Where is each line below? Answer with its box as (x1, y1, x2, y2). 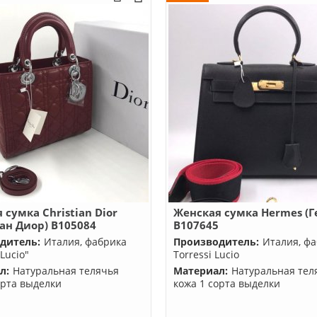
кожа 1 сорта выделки (173, 277, 280, 290)
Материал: (173, 264, 228, 277)
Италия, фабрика (44, 235, 127, 248)
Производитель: (173, 235, 259, 248)
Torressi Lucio (173, 248, 239, 261)
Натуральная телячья (13, 264, 120, 277)
